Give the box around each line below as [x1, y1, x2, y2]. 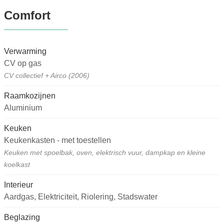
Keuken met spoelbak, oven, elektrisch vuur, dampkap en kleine [4, 148, 205, 157]
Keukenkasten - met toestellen [4, 136, 111, 145]
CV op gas [4, 59, 41, 68]
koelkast [4, 160, 30, 169]
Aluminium [4, 103, 42, 112]
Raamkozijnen [4, 91, 55, 100]
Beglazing [4, 213, 40, 222]
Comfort [4, 8, 50, 22]
